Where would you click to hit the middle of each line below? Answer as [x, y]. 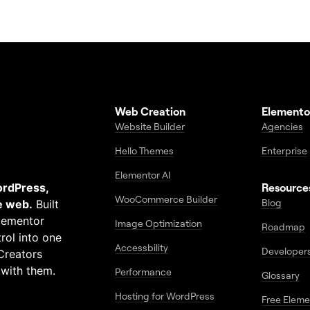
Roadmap [283, 227]
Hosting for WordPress [165, 296]
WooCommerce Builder [166, 199]
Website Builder [150, 126]
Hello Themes [145, 151]
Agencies [282, 126]
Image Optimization [159, 223]
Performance [144, 272]
